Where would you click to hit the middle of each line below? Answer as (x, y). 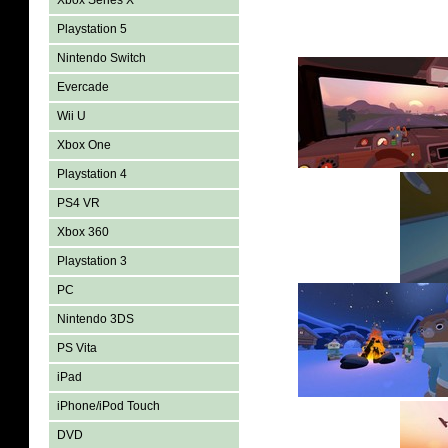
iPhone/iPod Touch (108, 406)
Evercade (83, 87)
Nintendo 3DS (95, 319)
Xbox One (84, 145)
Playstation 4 (92, 174)
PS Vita (77, 348)
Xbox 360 (83, 232)
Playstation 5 (92, 29)
